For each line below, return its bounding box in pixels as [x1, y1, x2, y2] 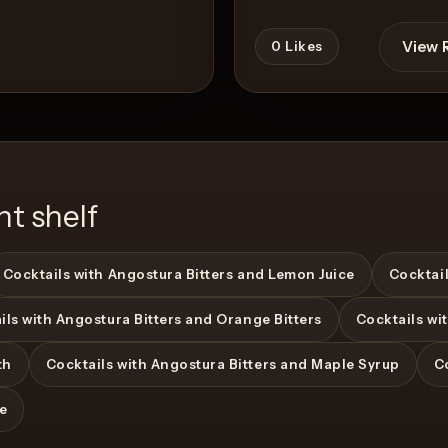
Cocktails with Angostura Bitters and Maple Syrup [45, 355, 400, 372]
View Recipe [78, 337, 170, 357]
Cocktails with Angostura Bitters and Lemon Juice [2, 265, 355, 282]
